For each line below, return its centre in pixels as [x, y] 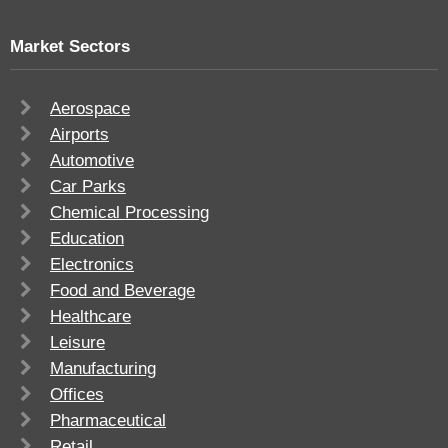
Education [87, 238]
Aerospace [90, 108]
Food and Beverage [122, 290]
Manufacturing [103, 368]
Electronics [92, 264]
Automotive [92, 160]
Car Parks [88, 186]
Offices [77, 394]
